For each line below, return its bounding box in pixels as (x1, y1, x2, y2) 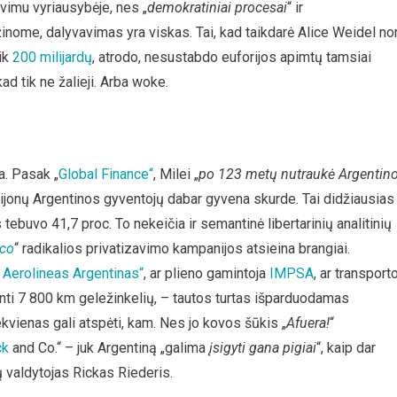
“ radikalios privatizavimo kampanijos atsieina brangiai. (14, 240, 350, 257)
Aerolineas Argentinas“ (3, 265, 144, 282)
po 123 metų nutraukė (198, 166, 335, 183)
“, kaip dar (316, 339, 376, 356)
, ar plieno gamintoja (144, 265, 269, 282)
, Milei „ (153, 166, 198, 183)
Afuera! (286, 315, 330, 331)
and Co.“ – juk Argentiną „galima (9, 339, 209, 356)
